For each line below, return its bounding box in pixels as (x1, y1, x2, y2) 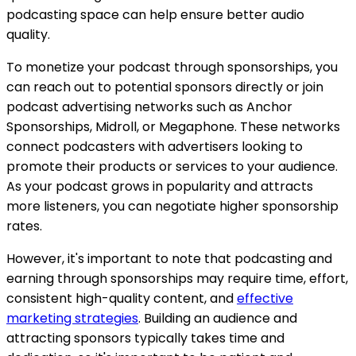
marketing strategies (6, 309, 138, 327)
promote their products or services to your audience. (6, 157, 338, 176)
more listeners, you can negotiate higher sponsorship (6, 197, 339, 215)
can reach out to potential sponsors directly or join (6, 78, 323, 96)
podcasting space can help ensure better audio (6, 6, 304, 24)
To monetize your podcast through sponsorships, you (6, 58, 338, 76)
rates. (6, 217, 42, 235)
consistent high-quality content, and (6, 289, 237, 308)
